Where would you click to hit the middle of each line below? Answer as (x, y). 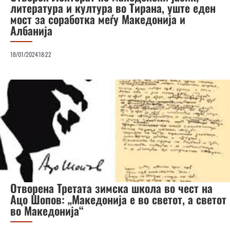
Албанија (31, 30)
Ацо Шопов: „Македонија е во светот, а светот (118, 199)
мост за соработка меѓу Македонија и (98, 19)
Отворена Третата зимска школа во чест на (111, 188)
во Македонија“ (47, 210)
